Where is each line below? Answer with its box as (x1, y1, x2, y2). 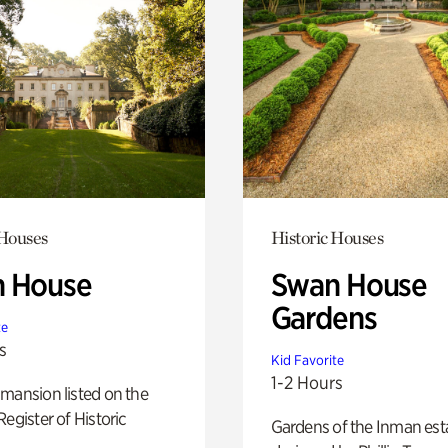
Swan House (270, 265, 428, 304)
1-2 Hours (270, 371, 343, 393)
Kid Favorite (270, 351, 344, 368)
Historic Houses (270, 226, 384, 248)
